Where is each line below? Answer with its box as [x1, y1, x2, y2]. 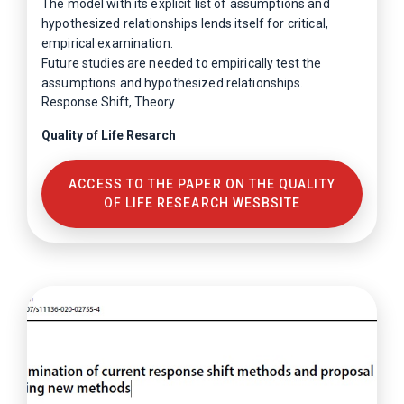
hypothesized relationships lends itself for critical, [41, 16, 328, 31]
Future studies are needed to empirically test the [41, 56, 322, 70]
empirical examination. [41, 36, 173, 50]
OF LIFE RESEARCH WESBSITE [103, 196, 301, 210]
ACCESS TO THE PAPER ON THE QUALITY [69, 177, 335, 191]
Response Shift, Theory [41, 95, 175, 109]
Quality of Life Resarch [41, 128, 176, 142]
